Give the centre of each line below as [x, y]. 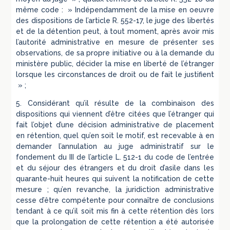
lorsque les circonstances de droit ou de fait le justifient [115, 74]
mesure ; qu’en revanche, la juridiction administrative [115, 189]
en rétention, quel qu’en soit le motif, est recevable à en [115, 135]
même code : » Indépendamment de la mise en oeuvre [115, 9]
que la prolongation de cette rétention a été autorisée [115, 222]
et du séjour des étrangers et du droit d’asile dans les [115, 168]
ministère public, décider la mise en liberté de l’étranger [115, 63]
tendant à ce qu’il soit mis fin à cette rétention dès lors [115, 211]
